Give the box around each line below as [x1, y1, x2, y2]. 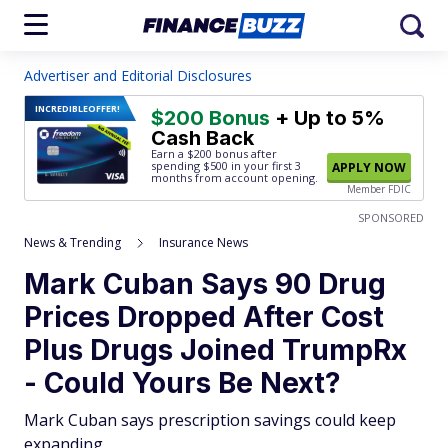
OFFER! [88, 102, 120, 115]
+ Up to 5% [270, 106, 385, 130]
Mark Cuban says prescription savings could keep [24, 409, 396, 431]
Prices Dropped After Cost [24, 300, 384, 334]
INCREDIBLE [35, 102, 88, 115]
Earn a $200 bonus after [151, 146, 277, 161]
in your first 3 [228, 158, 301, 173]
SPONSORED [358, 210, 424, 225]
